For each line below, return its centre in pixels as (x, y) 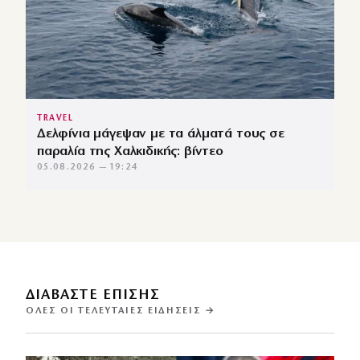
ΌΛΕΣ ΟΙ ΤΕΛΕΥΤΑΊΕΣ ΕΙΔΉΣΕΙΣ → (121, 311)
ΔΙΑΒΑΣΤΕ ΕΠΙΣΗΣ (93, 295)
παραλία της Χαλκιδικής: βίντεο (130, 151)
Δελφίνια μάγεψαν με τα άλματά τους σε (161, 133)
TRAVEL (55, 118)
